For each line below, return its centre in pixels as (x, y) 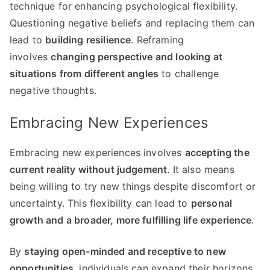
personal (212, 203)
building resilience (88, 40)
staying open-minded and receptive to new (125, 252)
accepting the (217, 153)
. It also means (201, 170)
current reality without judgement (89, 170)
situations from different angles (84, 74)
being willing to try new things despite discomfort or (133, 187)
